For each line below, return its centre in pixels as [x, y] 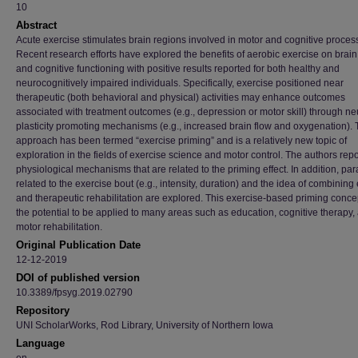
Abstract [36, 25]
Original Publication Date [78, 245]
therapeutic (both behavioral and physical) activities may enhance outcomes [181, 97]
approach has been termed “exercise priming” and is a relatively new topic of [181, 141]
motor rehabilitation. [59, 227]
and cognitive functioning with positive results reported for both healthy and [178, 69]
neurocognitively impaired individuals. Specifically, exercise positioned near [180, 83]
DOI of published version [78, 278]
